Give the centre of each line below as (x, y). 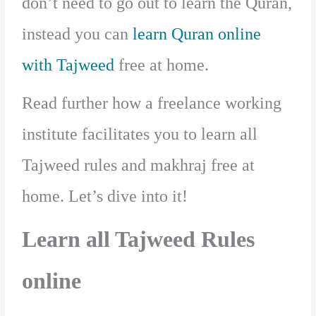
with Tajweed (68, 65)
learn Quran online (197, 34)
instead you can (78, 34)
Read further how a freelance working (152, 103)
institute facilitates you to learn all (140, 134)
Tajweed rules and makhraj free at (139, 165)
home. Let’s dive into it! (107, 196)
